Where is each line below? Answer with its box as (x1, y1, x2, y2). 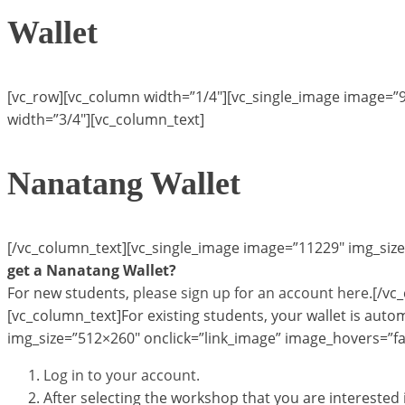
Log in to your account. (43, 364, 200, 385)
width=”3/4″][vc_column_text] (7, 108, 204, 129)
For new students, (7, 282, 133, 303)
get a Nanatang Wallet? (7, 259, 176, 280)
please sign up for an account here (133, 282, 369, 303)
